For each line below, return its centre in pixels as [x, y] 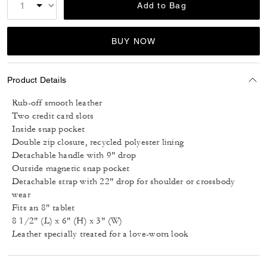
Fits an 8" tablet [44, 208]
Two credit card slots [53, 116]
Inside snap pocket [49, 129]
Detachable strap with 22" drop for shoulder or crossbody [124, 181]
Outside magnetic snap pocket [71, 168]
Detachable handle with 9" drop [74, 155]
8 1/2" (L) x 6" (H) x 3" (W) [67, 221]
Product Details [37, 80]
